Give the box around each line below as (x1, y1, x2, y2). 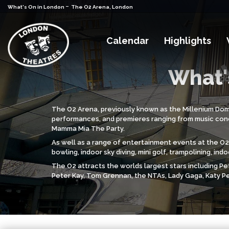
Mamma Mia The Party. (51, 124, 125, 132)
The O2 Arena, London (71, 4, 133, 10)
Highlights (164, 35, 212, 46)
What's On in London (8, 4, 65, 10)
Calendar (106, 35, 149, 46)
